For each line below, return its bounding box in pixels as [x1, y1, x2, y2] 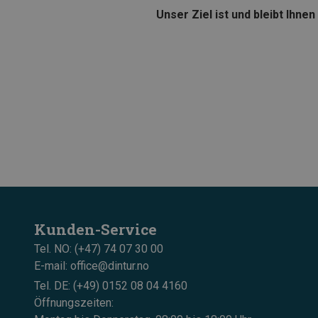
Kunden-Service [34, 219, 157, 239]
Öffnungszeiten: [34, 295, 114, 309]
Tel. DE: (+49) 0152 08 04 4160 [34, 278, 187, 292]
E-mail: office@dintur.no [34, 258, 149, 273]
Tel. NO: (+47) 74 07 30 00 [34, 241, 163, 256]
